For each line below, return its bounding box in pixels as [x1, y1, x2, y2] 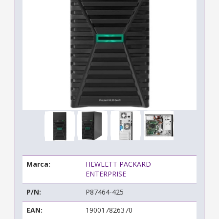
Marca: [26, 159, 50, 169]
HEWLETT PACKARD [86, 159, 151, 169]
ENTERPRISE [86, 169, 126, 178]
